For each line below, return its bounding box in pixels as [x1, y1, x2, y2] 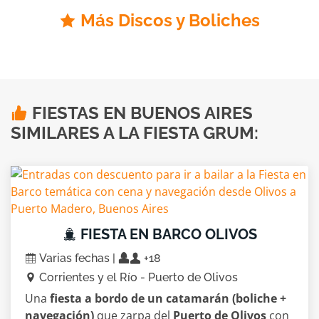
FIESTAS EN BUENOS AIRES [32, 103, 253, 124]
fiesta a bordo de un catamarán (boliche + [50, 291, 286, 307]
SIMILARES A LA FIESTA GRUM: [11, 122, 258, 144]
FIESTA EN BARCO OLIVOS [76, 226, 257, 244]
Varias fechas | [36, 251, 118, 266]
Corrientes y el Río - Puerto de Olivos [36, 271, 238, 285]
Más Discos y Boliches [80, 10, 260, 31]
